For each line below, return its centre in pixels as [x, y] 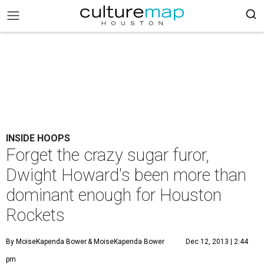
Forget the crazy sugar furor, [108, 155]
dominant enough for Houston [114, 195]
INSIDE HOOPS [38, 138]
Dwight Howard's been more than [126, 175]
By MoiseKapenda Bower [46, 242]
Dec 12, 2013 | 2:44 [217, 242]
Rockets [35, 215]
